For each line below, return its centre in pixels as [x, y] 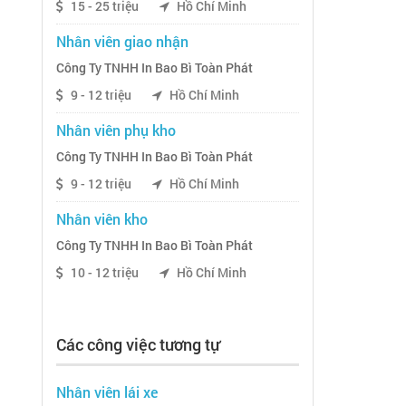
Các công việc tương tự [138, 345]
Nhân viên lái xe [107, 392]
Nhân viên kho [102, 219]
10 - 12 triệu [105, 273]
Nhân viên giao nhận [122, 42]
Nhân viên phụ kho [116, 130]
